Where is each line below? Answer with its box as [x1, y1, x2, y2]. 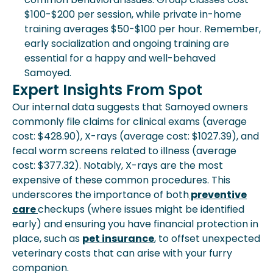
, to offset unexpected [154, 232, 260, 246]
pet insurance [82, 232, 154, 246]
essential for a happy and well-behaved [24, 51, 216, 65]
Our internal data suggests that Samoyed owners [12, 100, 248, 114]
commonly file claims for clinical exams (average [12, 115, 247, 129]
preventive [189, 188, 247, 202]
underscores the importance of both [12, 188, 189, 202]
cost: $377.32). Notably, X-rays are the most [12, 158, 223, 172]
